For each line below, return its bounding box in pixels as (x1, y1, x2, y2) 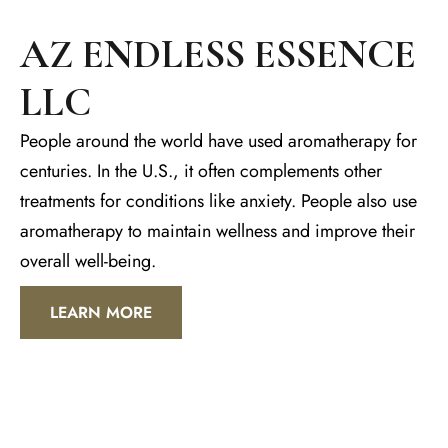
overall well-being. (20, 247, 156, 274)
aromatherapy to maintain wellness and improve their (20, 217, 415, 244)
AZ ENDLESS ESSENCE (20, 29, 416, 78)
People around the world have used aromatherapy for (20, 127, 417, 154)
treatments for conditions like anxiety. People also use (20, 187, 417, 214)
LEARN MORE (50, 300, 152, 324)
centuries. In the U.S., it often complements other (20, 157, 382, 184)
